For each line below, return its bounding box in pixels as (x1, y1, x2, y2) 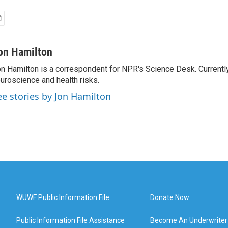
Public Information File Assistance (16, 216, 125, 224)
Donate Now (150, 193, 190, 202)
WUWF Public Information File (16, 193, 109, 202)
